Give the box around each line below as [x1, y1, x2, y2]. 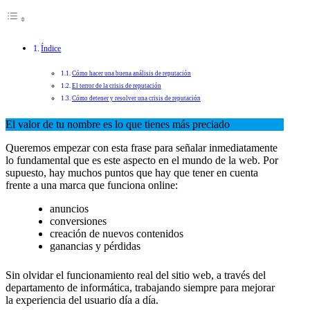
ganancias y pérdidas [50, 239, 140, 252]
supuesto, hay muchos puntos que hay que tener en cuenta [6, 166, 258, 179]
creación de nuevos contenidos [50, 227, 183, 239]
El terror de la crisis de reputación [71, 82, 161, 89]
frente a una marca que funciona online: [6, 179, 178, 191]
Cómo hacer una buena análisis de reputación [71, 69, 191, 77]
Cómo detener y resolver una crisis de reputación [71, 94, 201, 102]
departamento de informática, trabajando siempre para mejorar [6, 281, 275, 293]
